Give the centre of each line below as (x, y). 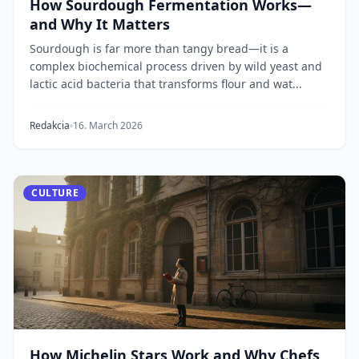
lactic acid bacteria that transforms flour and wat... (166, 84)
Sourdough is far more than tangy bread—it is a (159, 48)
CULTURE (55, 193)
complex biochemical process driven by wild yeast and (176, 66)
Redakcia (50, 125)
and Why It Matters (100, 24)
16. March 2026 (108, 125)
